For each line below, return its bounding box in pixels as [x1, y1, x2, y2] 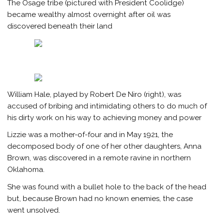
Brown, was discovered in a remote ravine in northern [7, 154, 191, 163]
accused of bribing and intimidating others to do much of [7, 102, 207, 111]
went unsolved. [7, 205, 61, 215]
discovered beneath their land [7, 22, 113, 31]
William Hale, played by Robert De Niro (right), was [7, 90, 182, 99]
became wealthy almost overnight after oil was [7, 10, 171, 19]
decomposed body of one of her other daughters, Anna [7, 142, 202, 151]
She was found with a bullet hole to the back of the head [7, 182, 207, 191]
